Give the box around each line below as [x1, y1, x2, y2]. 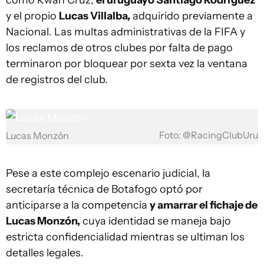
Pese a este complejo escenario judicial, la [6, 167, 210, 180]
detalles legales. [6, 246, 84, 259]
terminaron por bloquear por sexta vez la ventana [6, 57, 247, 70]
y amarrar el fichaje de [150, 199, 258, 212]
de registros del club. [6, 73, 108, 86]
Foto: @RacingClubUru [159, 130, 258, 141]
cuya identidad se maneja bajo [80, 214, 231, 227]
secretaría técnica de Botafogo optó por [6, 183, 203, 196]
